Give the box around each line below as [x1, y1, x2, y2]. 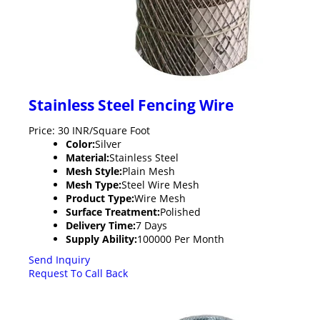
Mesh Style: [66, 164, 122, 178]
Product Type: [66, 191, 134, 205]
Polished [160, 204, 201, 219]
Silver [95, 136, 121, 151]
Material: [66, 150, 109, 164]
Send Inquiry [29, 252, 90, 266]
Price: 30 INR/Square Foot [29, 123, 150, 137]
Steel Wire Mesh [121, 177, 199, 191]
